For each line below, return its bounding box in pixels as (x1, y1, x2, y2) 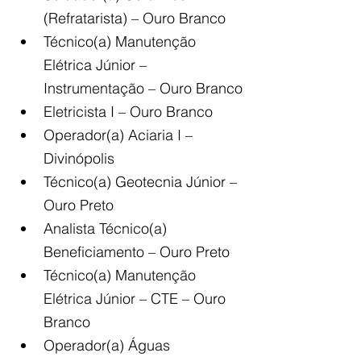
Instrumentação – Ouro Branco (44, 79, 243, 98)
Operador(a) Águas (44, 336, 174, 355)
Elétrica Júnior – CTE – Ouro (44, 289, 230, 309)
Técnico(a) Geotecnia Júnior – (44, 172, 241, 192)
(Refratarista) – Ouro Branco (44, 9, 226, 28)
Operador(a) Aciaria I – (44, 126, 197, 145)
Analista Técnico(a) (44, 219, 171, 239)
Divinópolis (44, 149, 114, 168)
